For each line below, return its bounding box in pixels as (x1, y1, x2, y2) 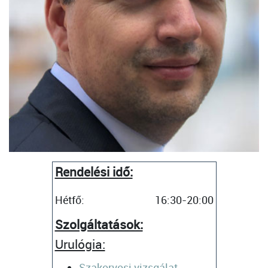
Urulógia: (54, 236, 105, 253)
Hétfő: (54, 193, 84, 208)
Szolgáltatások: (54, 216, 143, 233)
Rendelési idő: (54, 163, 133, 181)
